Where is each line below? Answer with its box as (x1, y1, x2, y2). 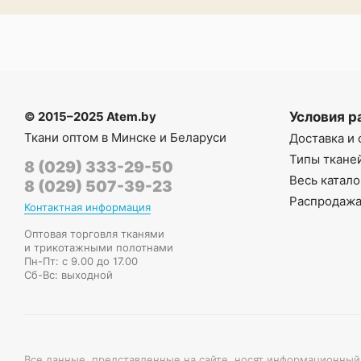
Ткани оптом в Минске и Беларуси (24, 130, 226, 145)
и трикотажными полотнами (24, 241, 173, 254)
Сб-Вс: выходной (24, 268, 113, 281)
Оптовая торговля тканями (24, 227, 164, 240)
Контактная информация (24, 201, 151, 214)
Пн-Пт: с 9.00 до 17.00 (24, 255, 138, 268)
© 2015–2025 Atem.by (24, 109, 156, 124)
